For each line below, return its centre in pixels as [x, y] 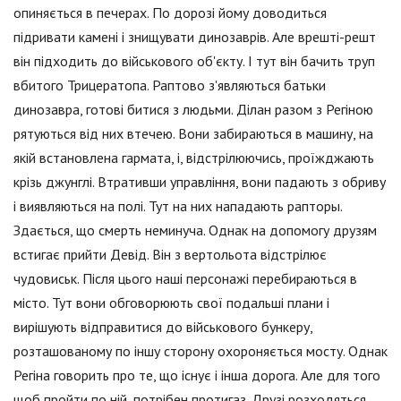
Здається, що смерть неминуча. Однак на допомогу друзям [195, 230]
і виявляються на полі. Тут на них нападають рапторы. [178, 206]
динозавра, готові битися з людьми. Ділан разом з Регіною [193, 110]
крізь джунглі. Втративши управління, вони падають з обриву [200, 182]
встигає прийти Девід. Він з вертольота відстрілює [170, 255]
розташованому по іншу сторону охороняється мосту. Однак [200, 351]
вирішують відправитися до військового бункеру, [163, 327]
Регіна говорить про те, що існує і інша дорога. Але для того [197, 375]
